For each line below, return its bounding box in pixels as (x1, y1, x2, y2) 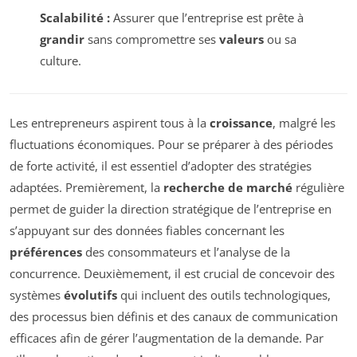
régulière (292, 178, 344, 195)
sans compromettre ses (84, 31, 219, 47)
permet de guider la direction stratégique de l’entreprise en (10, 200, 331, 217)
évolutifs (64, 286, 117, 303)
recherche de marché (163, 178, 292, 195)
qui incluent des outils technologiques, (117, 286, 331, 303)
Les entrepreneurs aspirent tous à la (10, 114, 210, 131)
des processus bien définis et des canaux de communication (10, 308, 338, 324)
